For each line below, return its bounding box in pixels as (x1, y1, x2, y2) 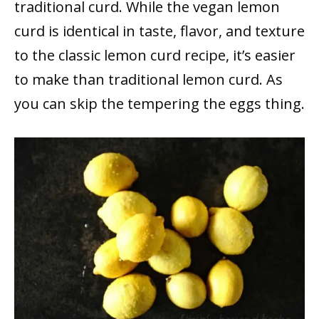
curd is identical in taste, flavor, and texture (14, 21, 305, 41)
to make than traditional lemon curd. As (14, 69, 283, 89)
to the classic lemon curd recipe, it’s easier (14, 45, 296, 65)
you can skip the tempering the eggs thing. (14, 93, 305, 113)
